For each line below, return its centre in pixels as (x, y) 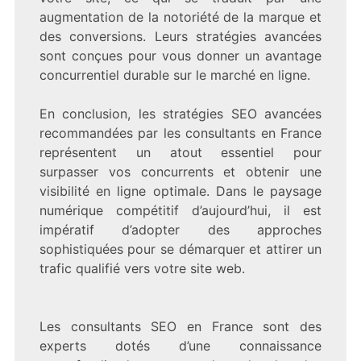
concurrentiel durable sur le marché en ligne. (174, 75)
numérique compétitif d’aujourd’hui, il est (180, 210)
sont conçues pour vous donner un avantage (180, 55)
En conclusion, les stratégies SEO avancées (180, 113)
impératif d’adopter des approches (180, 229)
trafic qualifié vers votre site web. (142, 268)
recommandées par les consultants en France (180, 133)
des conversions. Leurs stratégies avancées (180, 36)
